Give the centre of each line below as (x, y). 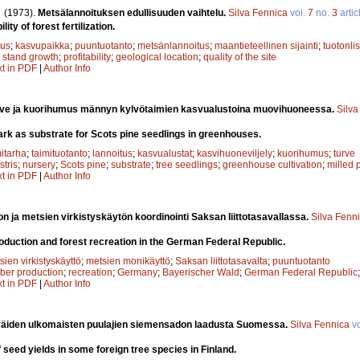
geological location (157, 57)
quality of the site (240, 57)
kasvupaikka (43, 45)
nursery (39, 164)
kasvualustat (165, 153)
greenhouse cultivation (272, 164)
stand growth (31, 57)
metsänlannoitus (174, 45)
